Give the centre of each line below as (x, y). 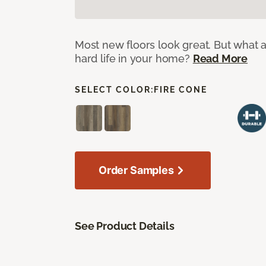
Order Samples (136, 170)
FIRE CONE (180, 89)
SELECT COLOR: (114, 89)
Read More (220, 58)
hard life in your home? (134, 58)
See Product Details (125, 226)
